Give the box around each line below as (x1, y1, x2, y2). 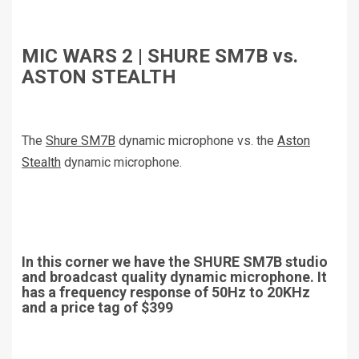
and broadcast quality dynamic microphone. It (22, 268, 327, 286)
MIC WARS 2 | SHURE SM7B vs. (22, 45, 298, 68)
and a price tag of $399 (22, 299, 173, 317)
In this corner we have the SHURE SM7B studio (22, 253, 328, 271)
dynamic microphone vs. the (115, 133, 277, 149)
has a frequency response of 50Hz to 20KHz (22, 284, 310, 301)
